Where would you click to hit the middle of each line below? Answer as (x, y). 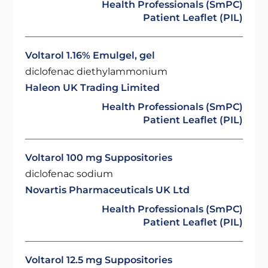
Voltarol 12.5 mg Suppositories (99, 260)
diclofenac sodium (69, 174)
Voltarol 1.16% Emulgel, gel (90, 55)
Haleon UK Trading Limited (93, 88)
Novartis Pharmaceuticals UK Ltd (108, 190)
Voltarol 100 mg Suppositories (99, 158)
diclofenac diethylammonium (97, 71)
